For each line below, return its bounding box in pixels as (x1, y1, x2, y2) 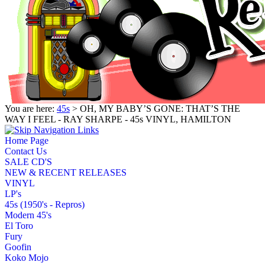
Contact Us (5, 146, 47, 156)
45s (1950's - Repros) (5, 199, 85, 209)
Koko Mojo (5, 252, 49, 263)
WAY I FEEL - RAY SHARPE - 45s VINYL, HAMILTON (5, 114, 231, 124)
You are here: (5, 103, 57, 114)
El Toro (5, 220, 33, 231)
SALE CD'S (5, 156, 52, 167)
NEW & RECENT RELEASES (5, 167, 127, 177)
